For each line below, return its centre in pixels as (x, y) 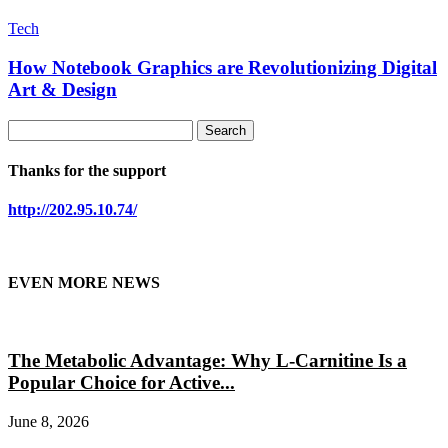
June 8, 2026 (48, 422)
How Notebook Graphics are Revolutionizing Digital (222, 67)
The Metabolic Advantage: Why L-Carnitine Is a (207, 361)
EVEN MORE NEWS (84, 283)
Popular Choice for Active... (121, 383)
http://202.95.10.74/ (72, 210)
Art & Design (62, 89)
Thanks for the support (87, 170)
